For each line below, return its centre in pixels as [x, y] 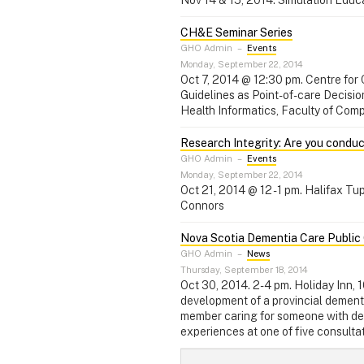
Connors [202, 205]
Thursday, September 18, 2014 [244, 269]
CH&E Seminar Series [236, 32]
